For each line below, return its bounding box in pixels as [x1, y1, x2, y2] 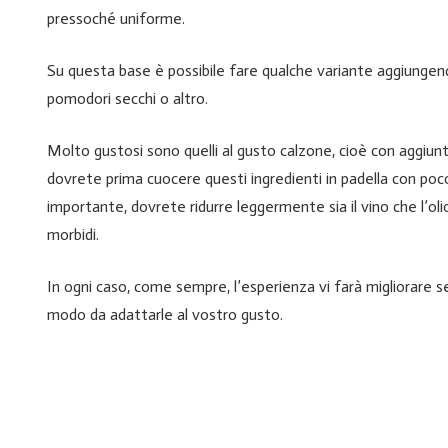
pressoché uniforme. [47, 9, 185, 29]
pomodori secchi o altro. [47, 89, 208, 109]
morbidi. [47, 225, 99, 245]
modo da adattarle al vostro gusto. [47, 305, 283, 325]
